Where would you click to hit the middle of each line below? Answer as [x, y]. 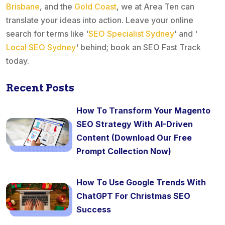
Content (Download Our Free [134, 138]
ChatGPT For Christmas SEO [133, 196]
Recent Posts [40, 88]
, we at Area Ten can [155, 7]
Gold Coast [95, 7]
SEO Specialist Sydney [131, 34]
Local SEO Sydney [41, 47]
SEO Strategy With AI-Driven [135, 124]
